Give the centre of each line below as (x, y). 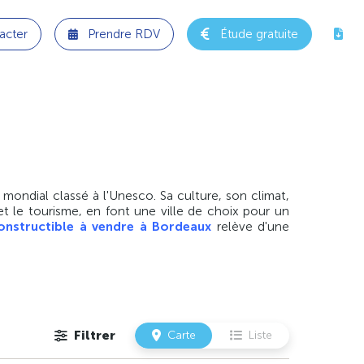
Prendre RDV (124, 34)
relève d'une (250, 227)
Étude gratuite (259, 34)
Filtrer (95, 336)
